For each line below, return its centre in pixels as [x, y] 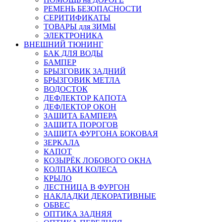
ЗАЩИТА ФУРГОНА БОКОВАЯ [101, 133]
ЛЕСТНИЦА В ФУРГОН [87, 187]
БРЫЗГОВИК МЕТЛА [82, 80]
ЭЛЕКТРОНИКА [73, 35]
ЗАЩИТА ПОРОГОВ [81, 124]
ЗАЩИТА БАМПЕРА [81, 115]
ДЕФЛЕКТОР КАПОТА [85, 98]
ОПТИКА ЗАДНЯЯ [78, 214]
